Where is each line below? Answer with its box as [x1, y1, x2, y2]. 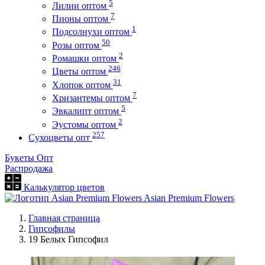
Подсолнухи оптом [52, 27, 132, 37]
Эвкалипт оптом [52, 106, 121, 117]
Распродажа [5, 163, 53, 173]
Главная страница [28, 212, 100, 223]
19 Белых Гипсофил [28, 234, 108, 244]
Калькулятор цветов [21, 182, 105, 192]
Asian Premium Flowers [142, 192, 234, 203]
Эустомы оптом [52, 119, 118, 130]
